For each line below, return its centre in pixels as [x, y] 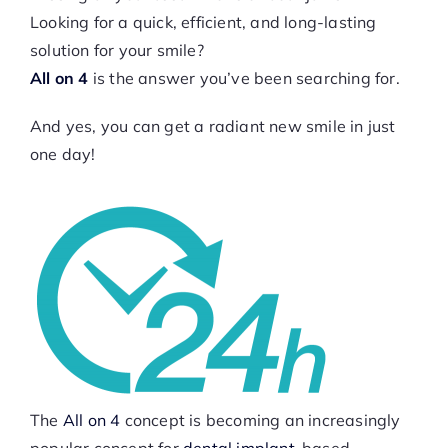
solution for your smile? [116, 50]
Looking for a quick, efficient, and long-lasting [203, 22]
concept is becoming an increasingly [260, 420]
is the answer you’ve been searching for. [244, 78]
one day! [62, 154]
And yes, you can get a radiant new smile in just [212, 126]
